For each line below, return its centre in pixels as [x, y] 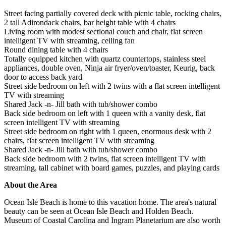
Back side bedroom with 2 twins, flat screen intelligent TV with [105, 158]
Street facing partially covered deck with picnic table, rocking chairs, [113, 13]
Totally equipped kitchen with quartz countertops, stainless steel [105, 59]
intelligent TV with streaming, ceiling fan [69, 40]
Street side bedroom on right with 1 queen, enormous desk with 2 [108, 131]
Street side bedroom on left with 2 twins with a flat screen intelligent [112, 86]
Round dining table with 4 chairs [56, 49]
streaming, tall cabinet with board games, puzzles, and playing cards [112, 167]
